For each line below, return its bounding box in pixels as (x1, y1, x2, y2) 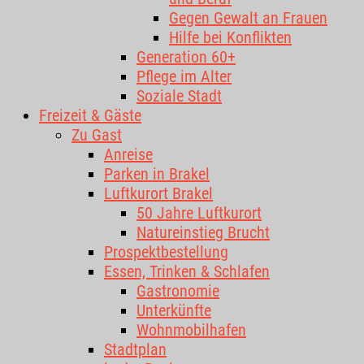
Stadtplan (104, 340, 167, 359)
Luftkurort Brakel (104, 184, 213, 203)
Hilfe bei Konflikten (169, 28, 292, 47)
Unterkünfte (136, 301, 211, 320)
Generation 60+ (136, 47, 236, 67)
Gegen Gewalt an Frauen (169, 8, 327, 28)
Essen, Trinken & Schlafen (104, 262, 270, 281)
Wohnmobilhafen (136, 320, 246, 340)
